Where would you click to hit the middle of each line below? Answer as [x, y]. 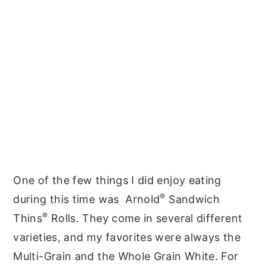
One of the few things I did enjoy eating [117, 180]
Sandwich [193, 199]
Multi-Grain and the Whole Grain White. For [126, 256]
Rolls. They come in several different [145, 218]
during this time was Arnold [87, 199]
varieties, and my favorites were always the [127, 237]
